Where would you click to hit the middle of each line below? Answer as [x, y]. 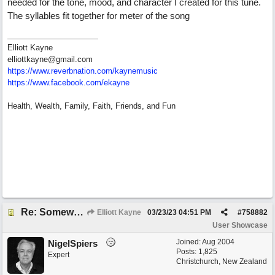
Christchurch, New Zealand [222, 261]
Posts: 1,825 [197, 252]
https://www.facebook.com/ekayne [68, 83]
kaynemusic [136, 71]
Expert [59, 255]
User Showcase [240, 225]
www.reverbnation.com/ [74, 71]
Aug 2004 [218, 242]
